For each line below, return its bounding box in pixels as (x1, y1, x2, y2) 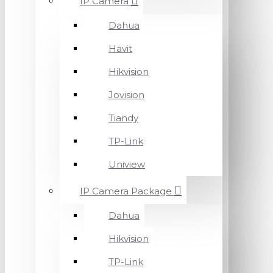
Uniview (108, 158, 145, 170)
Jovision (108, 89, 144, 101)
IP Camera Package (80, 185, 172, 197)
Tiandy (108, 112, 138, 124)
